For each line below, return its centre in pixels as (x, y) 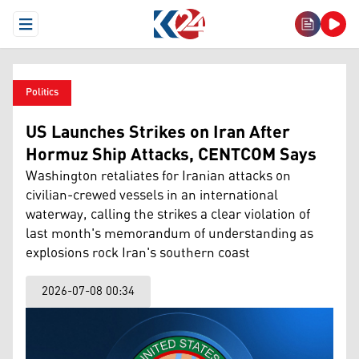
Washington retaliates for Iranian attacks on (158, 176)
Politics (42, 93)
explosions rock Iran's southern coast (138, 253)
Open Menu (54, 30)
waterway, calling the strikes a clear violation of (168, 215)
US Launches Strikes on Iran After (158, 133)
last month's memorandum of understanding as (169, 234)
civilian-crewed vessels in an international (152, 196)
